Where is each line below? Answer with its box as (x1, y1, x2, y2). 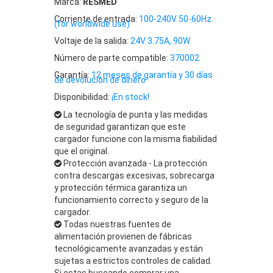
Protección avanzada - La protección (62, 158, 207, 168)
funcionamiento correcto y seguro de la (54, 194, 208, 205)
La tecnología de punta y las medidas (62, 109, 208, 119)
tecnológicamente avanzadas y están (54, 243, 203, 253)
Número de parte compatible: (54, 52, 170, 63)
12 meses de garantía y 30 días (91, 69, 213, 80)
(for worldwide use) (54, 18, 130, 29)
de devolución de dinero (54, 74, 146, 85)
